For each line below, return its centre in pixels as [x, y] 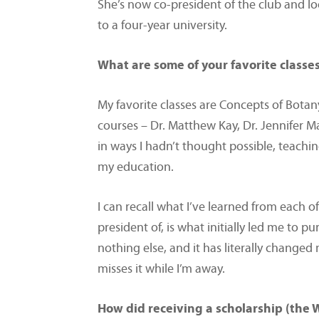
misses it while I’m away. [161, 270]
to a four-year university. [162, 26]
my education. [136, 168]
